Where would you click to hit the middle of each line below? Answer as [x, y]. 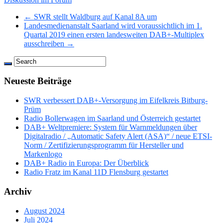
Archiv [18, 191]
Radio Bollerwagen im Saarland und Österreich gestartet [112, 118]
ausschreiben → [49, 43]
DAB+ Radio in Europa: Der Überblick [86, 163]
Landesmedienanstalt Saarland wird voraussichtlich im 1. [113, 25]
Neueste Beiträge [38, 81]
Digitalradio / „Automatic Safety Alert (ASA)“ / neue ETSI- [118, 136]
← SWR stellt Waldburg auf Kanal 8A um [90, 16]
